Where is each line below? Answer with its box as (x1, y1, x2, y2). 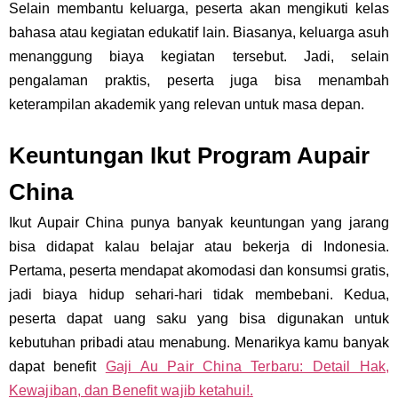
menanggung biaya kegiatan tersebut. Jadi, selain (9, 49, 389, 65)
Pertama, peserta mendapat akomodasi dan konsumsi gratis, (9, 263, 389, 279)
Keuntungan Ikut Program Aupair (9, 142, 370, 170)
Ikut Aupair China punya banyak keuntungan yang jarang (9, 215, 389, 231)
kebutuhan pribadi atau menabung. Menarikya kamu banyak (9, 335, 389, 351)
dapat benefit (9, 359, 106, 375)
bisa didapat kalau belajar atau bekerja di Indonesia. (9, 239, 389, 255)
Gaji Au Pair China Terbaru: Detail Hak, (105, 359, 390, 375)
